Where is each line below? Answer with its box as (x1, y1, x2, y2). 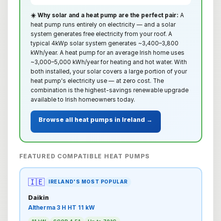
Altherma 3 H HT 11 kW (28, 204, 95, 212)
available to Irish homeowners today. (30, 96, 135, 103)
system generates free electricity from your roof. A (30, 30, 172, 37)
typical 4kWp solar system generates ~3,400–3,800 (30, 39, 179, 47)
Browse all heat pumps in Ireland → (38, 115, 152, 123)
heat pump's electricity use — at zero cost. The (30, 77, 164, 84)
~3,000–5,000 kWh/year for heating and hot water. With (30, 58, 187, 66)
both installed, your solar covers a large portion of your (30, 68, 187, 75)
